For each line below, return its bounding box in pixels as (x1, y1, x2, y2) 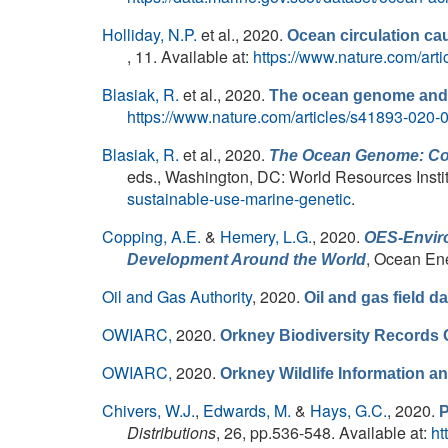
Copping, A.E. (102, 225, 201, 248)
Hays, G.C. (310, 399, 387, 422)
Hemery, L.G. (220, 225, 312, 248)
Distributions (127, 421, 216, 444)
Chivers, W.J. (102, 399, 195, 422)
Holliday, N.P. (102, 23, 197, 46)
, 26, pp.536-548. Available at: (216, 421, 431, 444)
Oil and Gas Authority (102, 285, 252, 308)
